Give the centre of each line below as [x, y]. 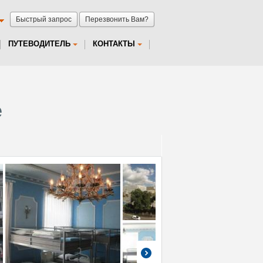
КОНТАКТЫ [114, 44]
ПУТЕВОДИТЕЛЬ [39, 44]
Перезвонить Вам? [117, 19]
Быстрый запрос [44, 19]
